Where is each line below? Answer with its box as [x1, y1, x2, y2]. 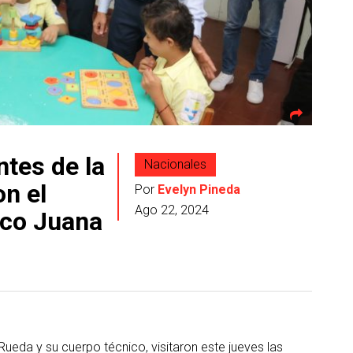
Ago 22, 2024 [134, 203, 209, 218]
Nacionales [143, 157, 206, 173]
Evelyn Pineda [157, 182, 240, 198]
